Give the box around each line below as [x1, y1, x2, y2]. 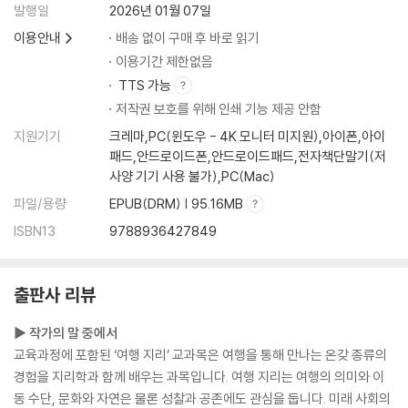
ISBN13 [14, 221, 56, 240]
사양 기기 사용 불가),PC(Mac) [109, 167, 275, 185]
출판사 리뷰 [14, 282, 96, 306]
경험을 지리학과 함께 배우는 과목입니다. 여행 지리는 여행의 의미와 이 [14, 367, 384, 385]
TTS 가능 [118, 76, 174, 94]
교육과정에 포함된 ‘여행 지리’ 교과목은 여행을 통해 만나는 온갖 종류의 [14, 345, 387, 363]
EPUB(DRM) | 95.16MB [109, 194, 246, 212]
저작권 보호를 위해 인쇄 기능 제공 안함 [116, 99, 321, 117]
